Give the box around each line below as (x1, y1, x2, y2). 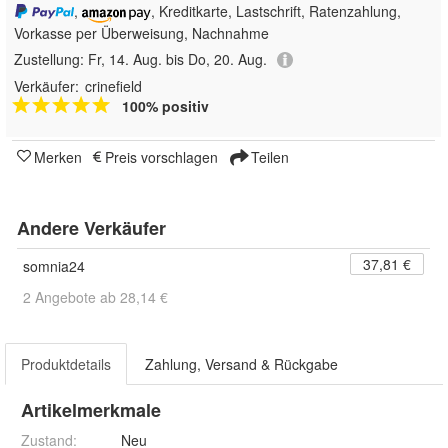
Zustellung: (14, 48, 88, 69)
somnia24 (23, 256, 85, 277)
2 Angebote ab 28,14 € (23, 287, 168, 308)
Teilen (247, 147, 289, 168)
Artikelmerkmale (21, 397, 161, 424)
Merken (34, 147, 82, 168)
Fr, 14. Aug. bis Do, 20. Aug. (88, 48, 267, 69)
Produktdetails (21, 354, 111, 375)
